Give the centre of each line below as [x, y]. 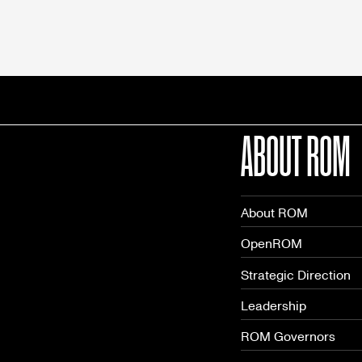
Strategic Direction [296, 275]
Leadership [274, 305]
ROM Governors [288, 336]
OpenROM [271, 244]
